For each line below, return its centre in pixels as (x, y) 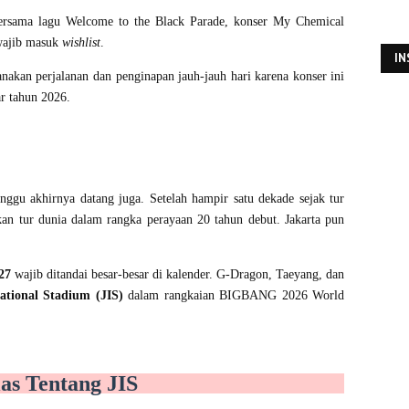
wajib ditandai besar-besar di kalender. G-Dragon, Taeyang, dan (180, 275)
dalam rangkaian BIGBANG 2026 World (236, 296)
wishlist (81, 43)
